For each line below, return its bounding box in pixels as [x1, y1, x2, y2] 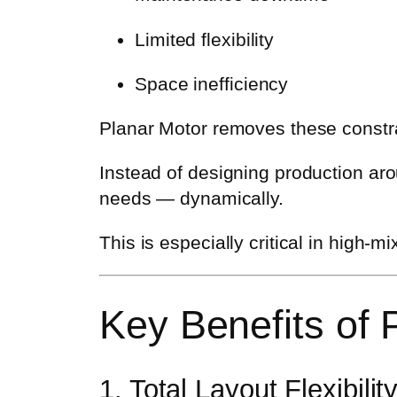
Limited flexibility [135, 28, 275, 50]
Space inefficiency [135, 73, 289, 94]
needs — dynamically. [99, 188, 284, 209]
